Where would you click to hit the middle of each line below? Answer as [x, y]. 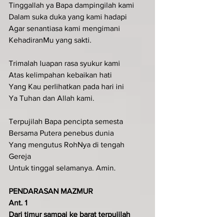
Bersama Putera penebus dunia [61, 133]
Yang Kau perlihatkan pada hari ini [66, 86]
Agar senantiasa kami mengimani [64, 28]
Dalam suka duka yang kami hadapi [68, 16]
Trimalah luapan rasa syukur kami [64, 63]
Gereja [20, 156]
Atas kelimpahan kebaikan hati [60, 75]
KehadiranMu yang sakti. [50, 40]
